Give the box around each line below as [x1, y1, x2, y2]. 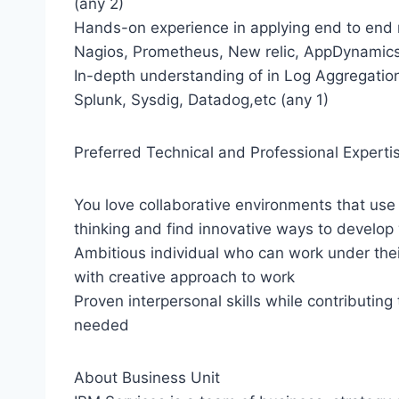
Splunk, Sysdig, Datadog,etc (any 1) [74, 91, 329, 110]
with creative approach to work [74, 268, 295, 287]
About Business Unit [74, 369, 220, 387]
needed [74, 316, 129, 335]
